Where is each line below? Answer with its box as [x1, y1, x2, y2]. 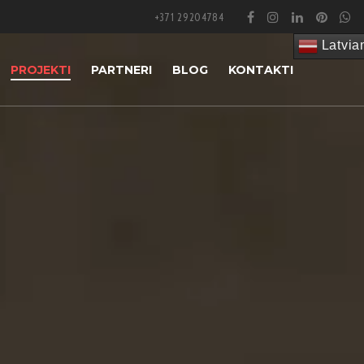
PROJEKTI [11, 63, 71, 78]
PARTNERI [91, 63, 152, 78]
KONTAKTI [228, 63, 293, 78]
